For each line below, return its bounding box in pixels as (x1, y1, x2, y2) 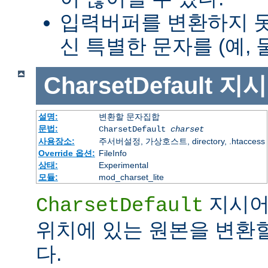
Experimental (98, 160, 148, 170)
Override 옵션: (38, 148, 95, 158)
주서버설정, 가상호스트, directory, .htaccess (98, 136, 265, 146)
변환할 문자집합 (98, 111, 160, 121)
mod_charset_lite (98, 172, 164, 182)
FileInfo (98, 148, 127, 158)
